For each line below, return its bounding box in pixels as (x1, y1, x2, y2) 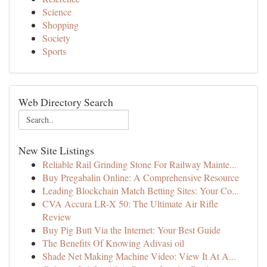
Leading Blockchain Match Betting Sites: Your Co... (42, 184, 239, 197)
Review (42, 210, 72, 223)
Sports (42, 45, 66, 57)
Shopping (42, 18, 79, 31)
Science (42, 5, 72, 18)
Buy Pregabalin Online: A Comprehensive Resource (42, 171, 239, 184)
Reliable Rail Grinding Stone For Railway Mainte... (42, 158, 237, 170)
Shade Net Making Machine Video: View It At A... (42, 250, 236, 262)
